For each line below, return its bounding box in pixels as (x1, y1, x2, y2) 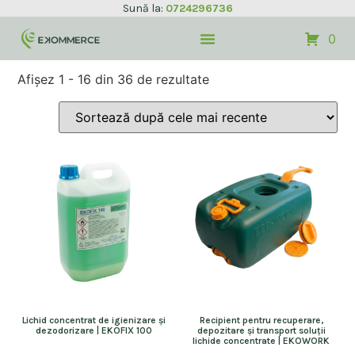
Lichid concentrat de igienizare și (21, 314, 166, 326)
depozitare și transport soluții (197, 324, 326, 336)
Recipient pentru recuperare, (199, 314, 323, 326)
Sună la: (122, 2, 166, 15)
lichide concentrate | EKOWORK (193, 334, 330, 346)
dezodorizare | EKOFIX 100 (35, 324, 152, 336)
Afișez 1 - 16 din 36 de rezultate (17, 71, 210, 88)
